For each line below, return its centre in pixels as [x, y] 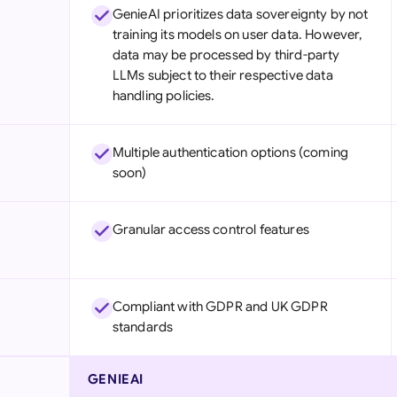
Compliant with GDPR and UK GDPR [220, 307]
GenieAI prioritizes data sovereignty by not [240, 14]
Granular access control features [210, 230]
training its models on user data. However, [237, 35]
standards [143, 327]
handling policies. [163, 96]
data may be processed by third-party [226, 55]
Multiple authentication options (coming [230, 152]
